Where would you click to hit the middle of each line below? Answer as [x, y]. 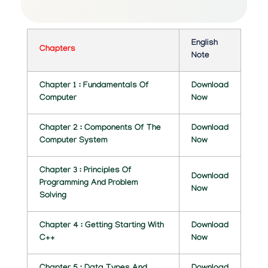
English [204, 44]
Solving [53, 196]
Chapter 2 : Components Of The [100, 129]
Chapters [57, 50]
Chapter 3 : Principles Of [85, 171]
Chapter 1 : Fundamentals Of [94, 86]
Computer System [73, 141]
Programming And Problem [89, 184]
